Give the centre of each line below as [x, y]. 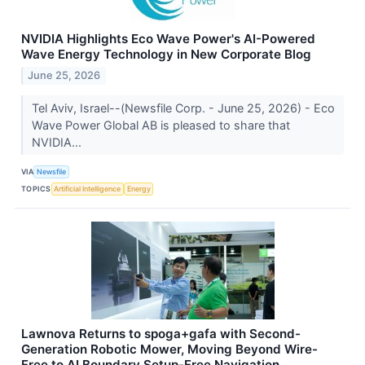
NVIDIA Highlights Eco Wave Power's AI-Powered [168, 39]
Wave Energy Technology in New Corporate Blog [166, 55]
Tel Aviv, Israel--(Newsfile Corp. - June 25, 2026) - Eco [183, 108]
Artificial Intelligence [88, 188]
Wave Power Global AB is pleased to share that [161, 125]
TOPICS [36, 188]
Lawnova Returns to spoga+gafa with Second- [161, 334]
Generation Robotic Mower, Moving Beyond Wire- [169, 350]
